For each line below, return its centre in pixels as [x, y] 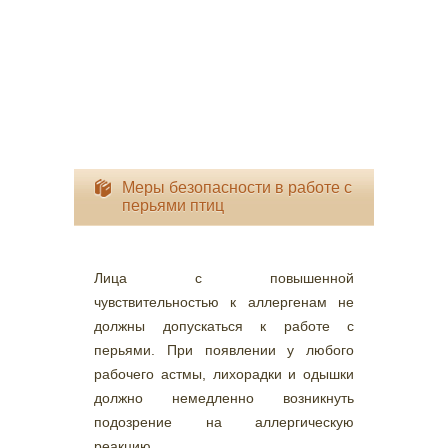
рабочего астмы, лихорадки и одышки [224, 374]
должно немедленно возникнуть [224, 398]
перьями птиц [173, 205]
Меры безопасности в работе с [237, 187]
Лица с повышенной [224, 278]
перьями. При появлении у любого [224, 350]
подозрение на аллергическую [224, 422]
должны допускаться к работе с [224, 326]
